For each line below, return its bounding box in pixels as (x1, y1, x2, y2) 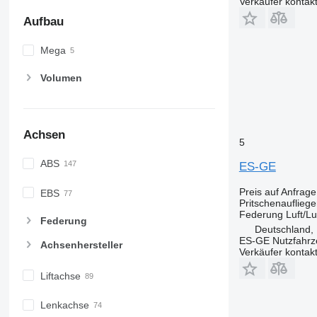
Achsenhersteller (40, 239, 122, 251)
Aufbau (23, 14, 64, 28)
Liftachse (40, 270, 81, 282)
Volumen (40, 72, 82, 84)
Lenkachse (40, 299, 89, 311)
